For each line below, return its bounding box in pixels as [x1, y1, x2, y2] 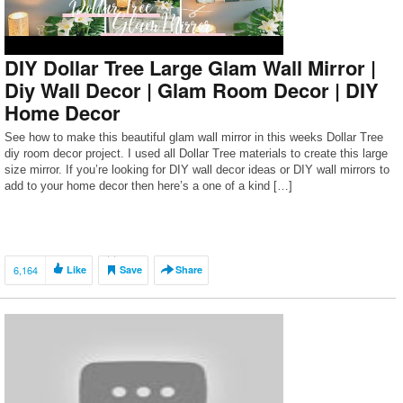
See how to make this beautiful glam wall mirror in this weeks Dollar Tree [4, 130, 383, 144]
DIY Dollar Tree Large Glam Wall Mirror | [4, 53, 376, 82]
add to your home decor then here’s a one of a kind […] [4, 179, 292, 193]
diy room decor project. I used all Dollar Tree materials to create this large [4, 147, 388, 160]
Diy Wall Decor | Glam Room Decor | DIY [4, 76, 379, 104]
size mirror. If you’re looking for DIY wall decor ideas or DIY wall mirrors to [4, 163, 390, 176]
